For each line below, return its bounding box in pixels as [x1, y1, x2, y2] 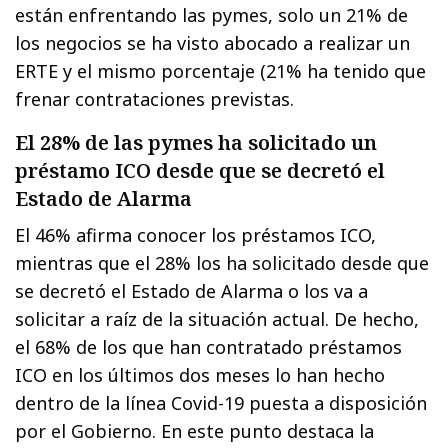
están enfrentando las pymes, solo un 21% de [15, 3, 409, 28]
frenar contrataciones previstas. [15, 87, 295, 112]
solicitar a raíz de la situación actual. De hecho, [15, 307, 420, 332]
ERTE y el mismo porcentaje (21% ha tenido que [15, 59, 427, 84]
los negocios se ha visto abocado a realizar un [15, 31, 411, 56]
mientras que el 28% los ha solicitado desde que [15, 251, 430, 276]
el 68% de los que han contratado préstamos [15, 335, 403, 360]
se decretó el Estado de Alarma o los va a [15, 279, 369, 304]
